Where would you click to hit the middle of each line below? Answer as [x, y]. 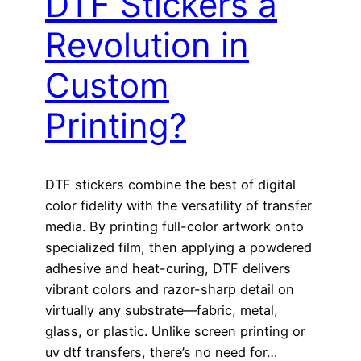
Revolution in [147, 44]
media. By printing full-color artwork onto [174, 226]
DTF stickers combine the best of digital [170, 184]
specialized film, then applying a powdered [178, 247]
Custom [107, 85]
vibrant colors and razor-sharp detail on [170, 289]
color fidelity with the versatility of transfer [178, 205]
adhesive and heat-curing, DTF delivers [168, 268]
